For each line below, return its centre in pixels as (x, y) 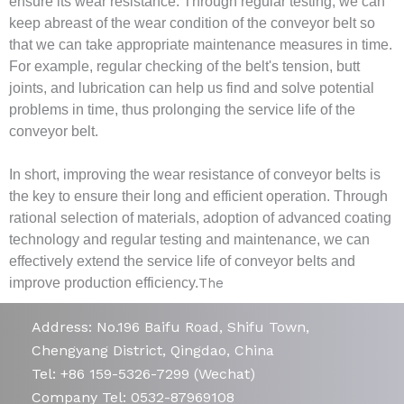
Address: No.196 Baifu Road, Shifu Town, (170, 327)
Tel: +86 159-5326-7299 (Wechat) (143, 374)
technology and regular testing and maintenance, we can (189, 240)
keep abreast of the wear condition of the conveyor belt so (192, 23)
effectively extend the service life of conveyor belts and (182, 262)
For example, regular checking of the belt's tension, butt (184, 67)
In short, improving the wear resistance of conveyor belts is (195, 175)
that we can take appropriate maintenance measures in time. (201, 45)
